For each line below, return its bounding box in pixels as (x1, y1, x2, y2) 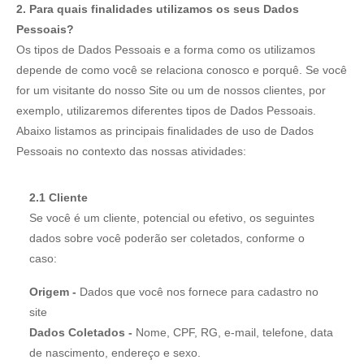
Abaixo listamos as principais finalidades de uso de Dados (16, 123, 314, 137)
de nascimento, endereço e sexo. (29, 345, 201, 359)
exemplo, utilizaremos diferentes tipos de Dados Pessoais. (16, 103, 316, 117)
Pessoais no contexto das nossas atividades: (16, 144, 246, 158)
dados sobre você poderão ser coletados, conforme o (29, 231, 305, 245)
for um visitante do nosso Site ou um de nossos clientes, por (16, 83, 326, 97)
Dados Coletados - (29, 325, 132, 339)
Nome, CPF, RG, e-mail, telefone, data (132, 325, 333, 339)
